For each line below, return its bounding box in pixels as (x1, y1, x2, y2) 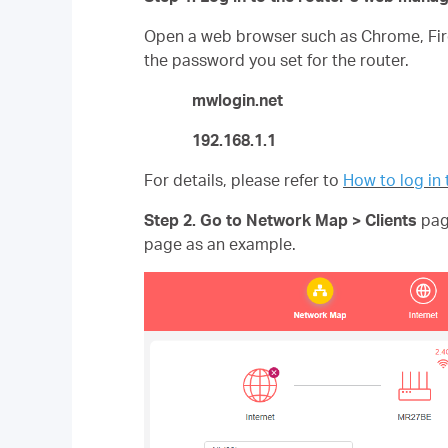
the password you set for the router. (144, 50, 409, 70)
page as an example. (144, 234, 296, 254)
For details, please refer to (144, 170, 343, 190)
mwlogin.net (192, 90, 283, 110)
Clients (365, 210, 417, 230)
